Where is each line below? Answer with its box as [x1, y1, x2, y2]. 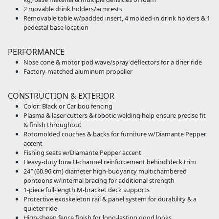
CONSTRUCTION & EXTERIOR [8, 90, 114, 102]
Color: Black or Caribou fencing [23, 102, 112, 111]
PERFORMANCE [8, 46, 65, 58]
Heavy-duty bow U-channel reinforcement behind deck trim [23, 157, 196, 167]
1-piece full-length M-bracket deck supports [23, 185, 150, 195]
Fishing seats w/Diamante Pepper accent [23, 148, 141, 157]
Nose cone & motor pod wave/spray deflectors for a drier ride [23, 58, 202, 67]
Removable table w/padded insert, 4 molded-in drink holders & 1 [23, 14, 210, 23]
